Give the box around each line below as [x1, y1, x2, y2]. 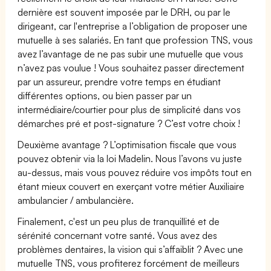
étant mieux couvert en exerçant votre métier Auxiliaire [18, 180, 245, 192]
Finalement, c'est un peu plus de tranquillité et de [18, 215, 220, 227]
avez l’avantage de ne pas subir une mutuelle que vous [18, 47, 244, 60]
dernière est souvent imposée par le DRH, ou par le [18, 5, 231, 18]
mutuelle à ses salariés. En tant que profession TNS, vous [18, 33, 253, 46]
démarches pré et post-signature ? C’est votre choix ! [18, 117, 241, 129]
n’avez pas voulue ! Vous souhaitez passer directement [18, 61, 245, 74]
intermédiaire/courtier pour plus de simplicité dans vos [18, 103, 241, 116]
